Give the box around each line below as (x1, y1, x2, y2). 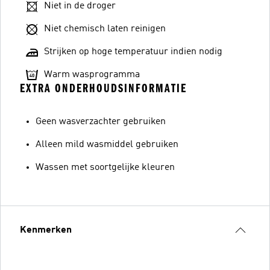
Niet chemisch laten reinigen (44, 24, 166, 34)
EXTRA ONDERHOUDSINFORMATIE (20, 81, 187, 95)
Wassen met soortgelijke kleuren (36, 162, 175, 172)
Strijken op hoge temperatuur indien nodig (44, 46, 222, 57)
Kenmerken (20, 225, 72, 235)
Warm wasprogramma (44, 69, 140, 80)
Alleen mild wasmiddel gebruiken (36, 139, 178, 149)
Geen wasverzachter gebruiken (36, 116, 166, 127)
